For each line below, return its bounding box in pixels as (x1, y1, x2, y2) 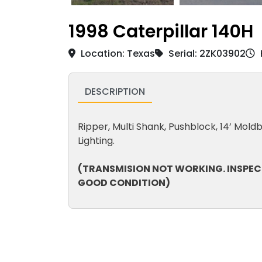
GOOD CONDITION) (78, 175, 172, 189)
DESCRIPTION (85, 84, 145, 98)
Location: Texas (78, 46, 155, 60)
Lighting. (78, 133, 115, 147)
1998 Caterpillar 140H (68, 19, 253, 44)
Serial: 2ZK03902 (166, 46, 246, 60)
